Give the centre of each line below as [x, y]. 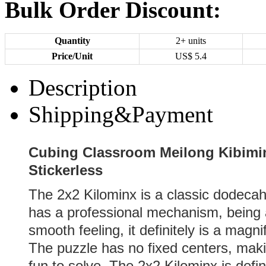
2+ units [191, 41]
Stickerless [66, 170]
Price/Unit [72, 56]
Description [83, 88]
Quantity [72, 41]
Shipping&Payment [121, 114]
